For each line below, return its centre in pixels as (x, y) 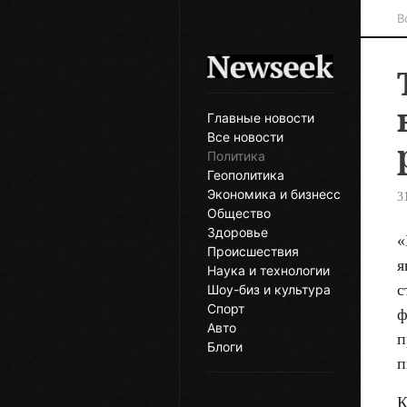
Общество (239, 213)
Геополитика (246, 175)
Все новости (245, 137)
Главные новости (261, 118)
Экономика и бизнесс (274, 194)
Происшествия (253, 252)
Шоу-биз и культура (269, 290)
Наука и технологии (268, 271)
